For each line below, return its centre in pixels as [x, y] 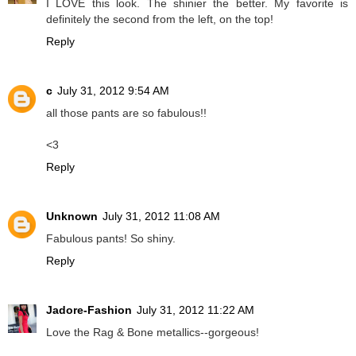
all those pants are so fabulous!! [126, 113]
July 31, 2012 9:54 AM [113, 91]
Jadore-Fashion [89, 310]
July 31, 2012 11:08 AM [161, 216]
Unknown [72, 216]
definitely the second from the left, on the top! [160, 19]
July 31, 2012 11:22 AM [195, 310]
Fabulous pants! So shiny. [111, 238]
